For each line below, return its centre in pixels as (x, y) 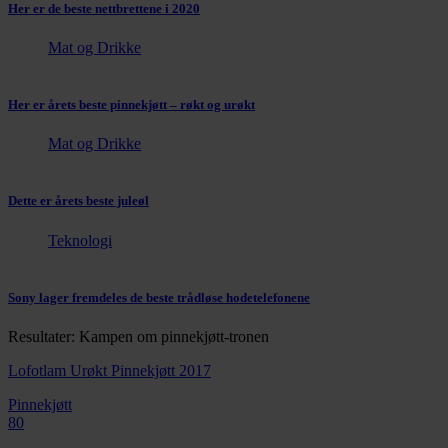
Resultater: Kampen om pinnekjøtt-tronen (138, 336)
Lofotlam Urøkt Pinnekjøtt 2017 (109, 370)
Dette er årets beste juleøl (78, 201)
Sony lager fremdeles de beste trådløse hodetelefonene (159, 297)
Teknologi (80, 240)
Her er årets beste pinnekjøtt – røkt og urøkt (131, 105)
